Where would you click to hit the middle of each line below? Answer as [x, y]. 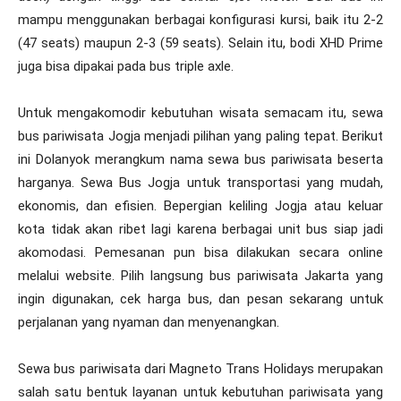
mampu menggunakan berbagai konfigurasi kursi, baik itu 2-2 [200, 19]
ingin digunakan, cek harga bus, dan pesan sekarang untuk [200, 299]
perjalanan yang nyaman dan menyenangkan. [149, 322]
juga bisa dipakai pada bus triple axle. [126, 66]
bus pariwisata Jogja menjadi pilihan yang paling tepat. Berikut [200, 136]
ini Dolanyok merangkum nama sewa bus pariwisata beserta [200, 159]
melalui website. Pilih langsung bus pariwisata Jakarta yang [200, 275]
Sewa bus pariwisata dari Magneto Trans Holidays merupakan [200, 368]
